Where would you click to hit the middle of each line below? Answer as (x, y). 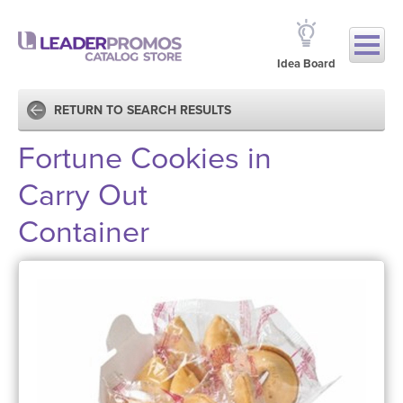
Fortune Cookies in (145, 159)
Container (84, 233)
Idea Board (306, 64)
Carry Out (83, 196)
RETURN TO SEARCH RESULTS (143, 110)
